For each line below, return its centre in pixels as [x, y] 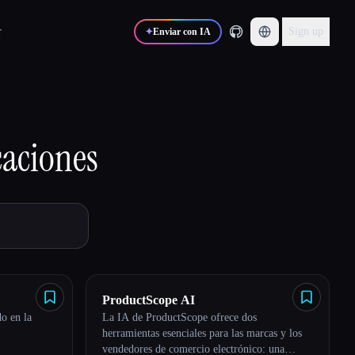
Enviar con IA [182, 32]
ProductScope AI [149, 300]
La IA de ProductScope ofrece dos [179, 317]
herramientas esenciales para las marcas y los [202, 333]
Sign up [306, 31]
